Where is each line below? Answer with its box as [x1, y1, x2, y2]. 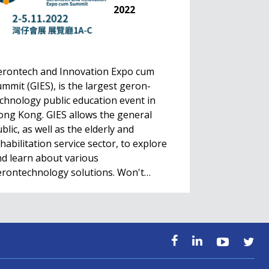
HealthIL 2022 [100, 206, 167, 220]
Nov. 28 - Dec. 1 [100, 236, 172, 250]
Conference [100, 221, 159, 235]
